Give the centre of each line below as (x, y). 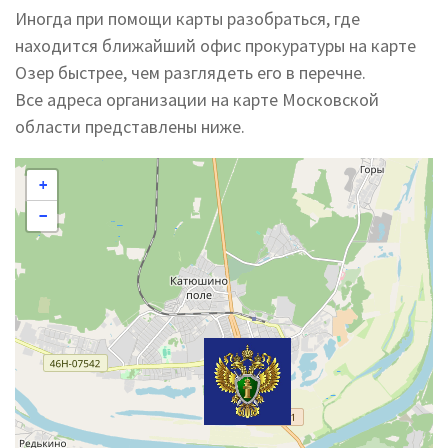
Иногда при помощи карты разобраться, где (187, 18)
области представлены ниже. (130, 126)
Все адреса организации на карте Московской (197, 99)
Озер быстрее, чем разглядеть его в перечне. (190, 72)
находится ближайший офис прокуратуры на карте (215, 45)
